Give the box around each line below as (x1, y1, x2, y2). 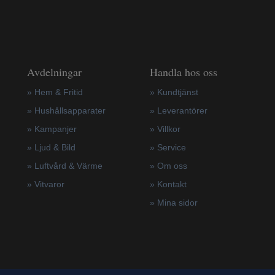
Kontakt (157, 179, 187, 189)
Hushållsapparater (34, 105, 106, 115)
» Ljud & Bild (26, 142, 76, 152)
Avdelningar (26, 64, 82, 79)
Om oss (157, 160, 187, 171)
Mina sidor (157, 197, 198, 207)
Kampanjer (34, 123, 77, 134)
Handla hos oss (149, 64, 217, 79)
